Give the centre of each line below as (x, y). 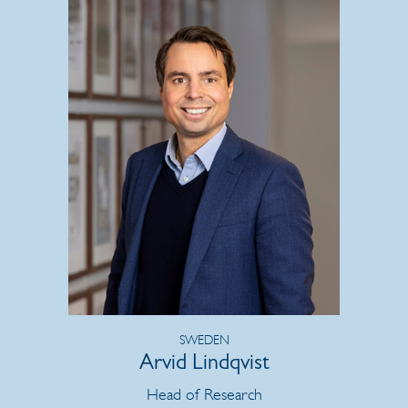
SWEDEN (204, 340)
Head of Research (204, 394)
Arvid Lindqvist (204, 365)
